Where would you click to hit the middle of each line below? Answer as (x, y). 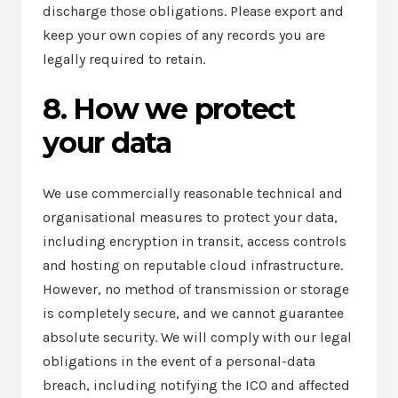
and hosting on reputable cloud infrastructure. (193, 265)
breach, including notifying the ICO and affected (196, 385)
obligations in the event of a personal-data (179, 361)
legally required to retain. (124, 59)
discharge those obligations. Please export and (193, 11)
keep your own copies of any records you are (184, 35)
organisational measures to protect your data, (190, 217)
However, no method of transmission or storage (196, 289)
